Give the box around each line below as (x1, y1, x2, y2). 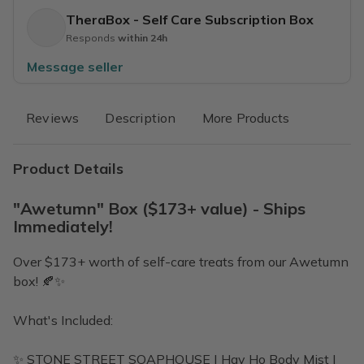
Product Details (13, 159, 123, 178)
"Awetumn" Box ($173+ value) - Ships (13, 198, 305, 219)
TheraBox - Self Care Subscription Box (66, 11, 314, 28)
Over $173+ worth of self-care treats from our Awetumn (13, 253, 349, 270)
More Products (201, 110, 290, 126)
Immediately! (13, 216, 113, 236)
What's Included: (13, 312, 113, 328)
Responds (66, 32, 118, 44)
